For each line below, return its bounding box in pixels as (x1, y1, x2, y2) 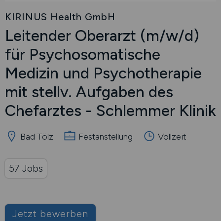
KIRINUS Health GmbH (5, 11, 115, 23)
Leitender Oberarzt (5, 26, 140, 45)
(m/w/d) (140, 26, 199, 45)
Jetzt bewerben (12, 208, 88, 220)
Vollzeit (156, 131, 186, 142)
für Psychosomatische (5, 45, 160, 64)
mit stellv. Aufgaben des (5, 82, 173, 101)
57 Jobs (9, 162, 43, 175)
